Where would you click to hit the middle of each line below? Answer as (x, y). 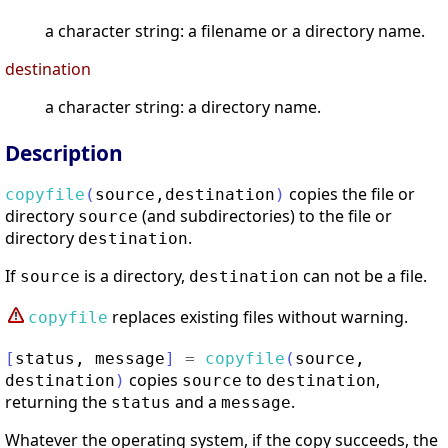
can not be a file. (363, 276)
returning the (58, 402)
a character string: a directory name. (183, 107)
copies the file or (350, 194)
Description (64, 153)
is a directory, (134, 276)
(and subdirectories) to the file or (265, 216)
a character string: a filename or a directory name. (235, 31)
